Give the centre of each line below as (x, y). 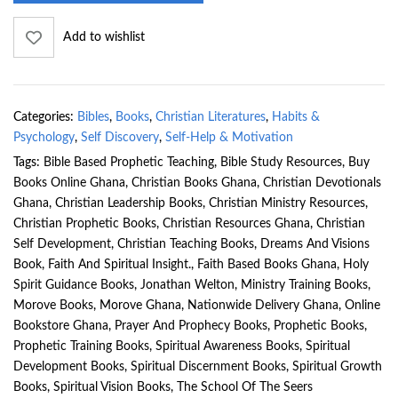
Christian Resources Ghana (236, 224)
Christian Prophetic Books (85, 224)
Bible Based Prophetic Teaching (129, 163)
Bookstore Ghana (61, 326)
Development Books (69, 367)
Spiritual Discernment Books (208, 367)
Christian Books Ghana (194, 183)
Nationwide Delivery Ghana (263, 306)
